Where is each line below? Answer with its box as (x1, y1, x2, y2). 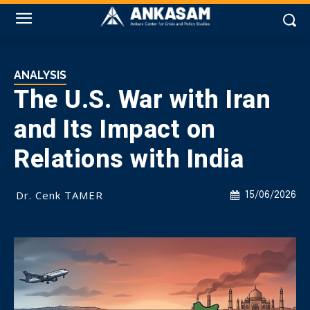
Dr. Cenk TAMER (16, 188, 103, 202)
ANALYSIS (14, 69, 66, 82)
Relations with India (14, 145, 244, 174)
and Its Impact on (14, 115, 216, 144)
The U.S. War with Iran (14, 85, 271, 114)
